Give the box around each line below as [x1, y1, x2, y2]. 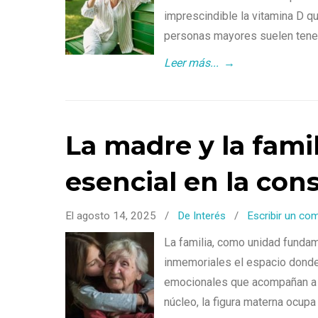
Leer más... [164, 56, 219, 70]
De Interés [177, 209, 226, 223]
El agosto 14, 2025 [65, 209, 159, 223]
